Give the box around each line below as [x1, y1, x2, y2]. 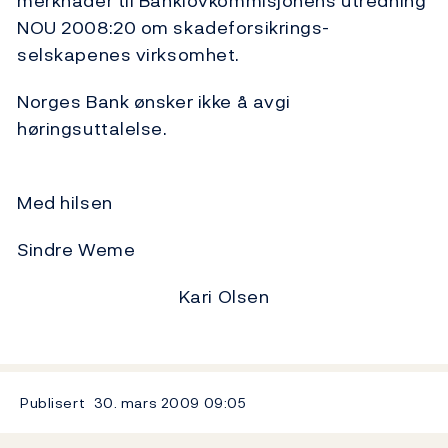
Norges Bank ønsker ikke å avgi [17, 88, 291, 116]
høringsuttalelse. [17, 115, 405, 143]
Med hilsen [17, 189, 113, 217]
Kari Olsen [178, 283, 270, 311]
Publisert [20, 392, 86, 414]
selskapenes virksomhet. [17, 41, 240, 69]
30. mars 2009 [90, 392, 204, 414]
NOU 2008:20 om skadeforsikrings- [17, 14, 330, 42]
